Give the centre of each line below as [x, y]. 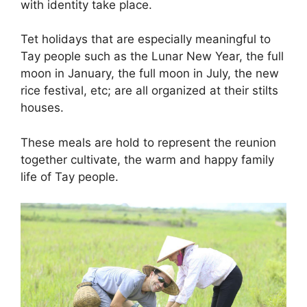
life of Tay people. [70, 176]
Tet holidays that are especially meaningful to [146, 39]
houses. [42, 108]
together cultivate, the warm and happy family [147, 159]
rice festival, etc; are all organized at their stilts [149, 91]
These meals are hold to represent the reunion [148, 142]
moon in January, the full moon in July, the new [150, 74]
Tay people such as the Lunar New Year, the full [152, 57]
